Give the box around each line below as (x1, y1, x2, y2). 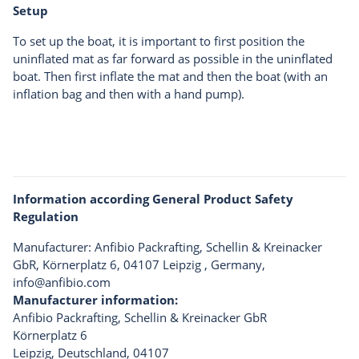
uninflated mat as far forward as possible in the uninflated (13, 50, 333, 67)
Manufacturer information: (13, 291, 178, 308)
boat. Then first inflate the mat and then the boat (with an (13, 67, 328, 84)
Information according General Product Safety (13, 190, 293, 207)
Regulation (13, 208, 79, 224)
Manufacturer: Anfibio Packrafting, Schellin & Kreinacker (13, 238, 322, 255)
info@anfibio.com (13, 273, 111, 290)
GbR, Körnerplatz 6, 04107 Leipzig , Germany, (13, 256, 265, 272)
